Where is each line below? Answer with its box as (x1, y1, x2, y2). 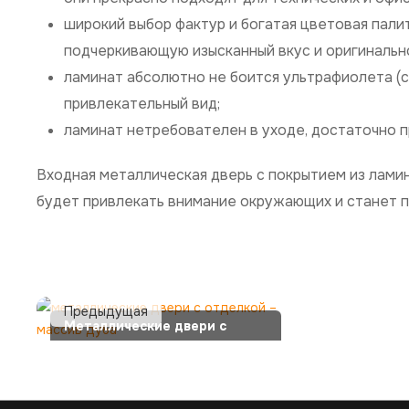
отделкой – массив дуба (64, 340, 228, 356)
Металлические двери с (64, 318, 226, 334)
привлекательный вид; (64, 94, 220, 113)
